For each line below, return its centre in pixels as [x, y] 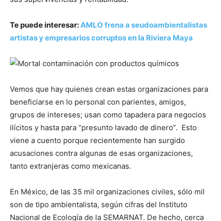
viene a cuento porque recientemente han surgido [97, 141]
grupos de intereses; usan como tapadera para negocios [108, 115]
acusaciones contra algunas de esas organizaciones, [101, 153]
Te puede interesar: [45, 25]
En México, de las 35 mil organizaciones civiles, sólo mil [107, 192]
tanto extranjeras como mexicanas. [71, 166]
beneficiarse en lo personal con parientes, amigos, [98, 102]
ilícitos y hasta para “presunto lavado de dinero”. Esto [103, 128]
